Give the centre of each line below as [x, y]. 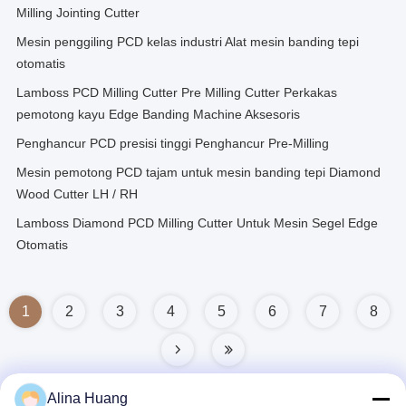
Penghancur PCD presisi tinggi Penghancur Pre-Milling [173, 143]
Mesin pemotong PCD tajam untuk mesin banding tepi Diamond [198, 172]
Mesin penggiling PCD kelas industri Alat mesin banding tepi [188, 42]
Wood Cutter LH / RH [77, 194]
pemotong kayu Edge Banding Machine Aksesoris [158, 114]
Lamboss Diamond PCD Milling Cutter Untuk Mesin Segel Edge [197, 223]
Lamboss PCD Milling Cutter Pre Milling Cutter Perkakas [177, 92]
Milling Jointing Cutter [78, 13]
